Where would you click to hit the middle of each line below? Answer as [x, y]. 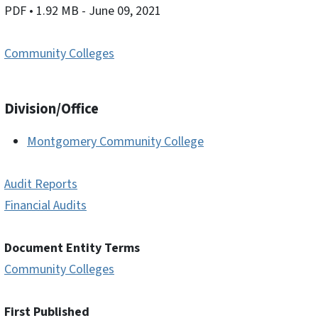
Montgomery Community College [115, 142]
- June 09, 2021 [121, 11]
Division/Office [51, 109]
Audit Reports [41, 185]
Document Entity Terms [72, 248]
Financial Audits [45, 206]
